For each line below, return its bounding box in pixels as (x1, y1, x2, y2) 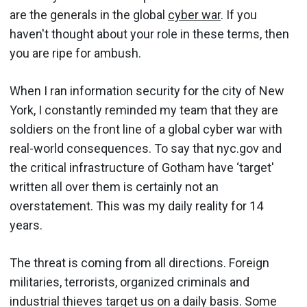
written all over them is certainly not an (10, 180, 219, 194)
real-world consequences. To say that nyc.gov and (10, 141, 282, 156)
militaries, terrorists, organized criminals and (10, 275, 249, 289)
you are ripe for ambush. (10, 46, 141, 60)
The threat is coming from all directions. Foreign (10, 256, 269, 270)
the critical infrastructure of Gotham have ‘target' (10, 160, 274, 175)
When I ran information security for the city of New (10, 84, 284, 98)
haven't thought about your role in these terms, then (10, 27, 289, 41)
